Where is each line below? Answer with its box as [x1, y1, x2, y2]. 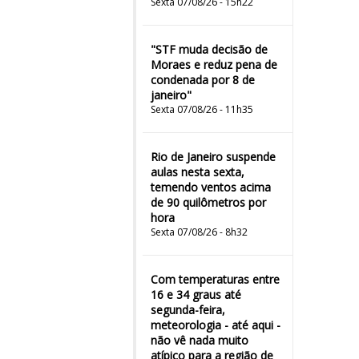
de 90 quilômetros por [151, 195, 266, 210]
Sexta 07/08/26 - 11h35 [151, 103, 253, 116]
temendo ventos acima [151, 179, 271, 195]
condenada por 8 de [151, 72, 255, 87]
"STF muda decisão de [151, 42, 268, 57]
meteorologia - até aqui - [151, 317, 280, 333]
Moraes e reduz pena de [151, 57, 277, 72]
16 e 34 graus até [151, 287, 241, 302]
